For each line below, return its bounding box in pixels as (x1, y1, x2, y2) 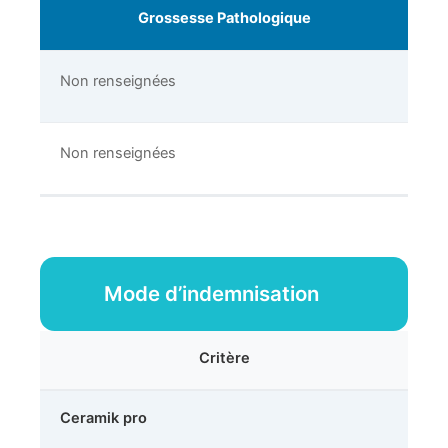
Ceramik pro (60, 409, 147, 428)
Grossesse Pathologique (137, 9, 311, 28)
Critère (198, 349, 250, 368)
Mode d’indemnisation (104, 281, 324, 307)
